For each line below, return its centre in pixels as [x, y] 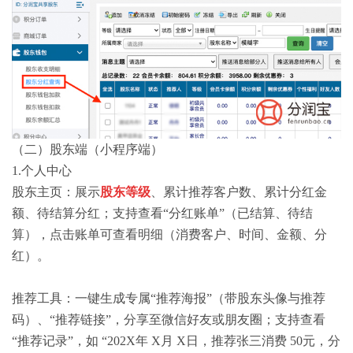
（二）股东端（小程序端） [87, 149]
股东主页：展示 [56, 191]
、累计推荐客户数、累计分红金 [239, 191]
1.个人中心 [42, 170]
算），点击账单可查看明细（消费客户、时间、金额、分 [169, 234]
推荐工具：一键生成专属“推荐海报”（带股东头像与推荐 [169, 298]
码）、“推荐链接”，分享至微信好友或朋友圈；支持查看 [169, 319]
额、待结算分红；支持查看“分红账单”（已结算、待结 [162, 213]
